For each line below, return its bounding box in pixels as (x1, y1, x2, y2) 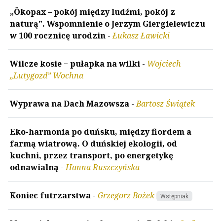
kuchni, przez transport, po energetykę (10, 149, 173, 161)
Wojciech (147, 58, 181, 69)
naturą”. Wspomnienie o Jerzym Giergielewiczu (10, 18, 205, 29)
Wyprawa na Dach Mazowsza (10, 98, 129, 109)
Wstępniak (160, 192, 188, 200)
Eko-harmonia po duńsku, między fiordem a (10, 126, 191, 137)
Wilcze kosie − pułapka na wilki (10, 58, 140, 69)
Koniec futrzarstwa (10, 189, 91, 201)
